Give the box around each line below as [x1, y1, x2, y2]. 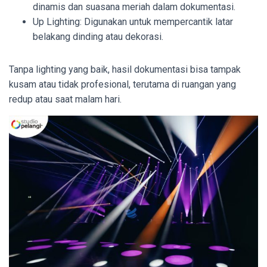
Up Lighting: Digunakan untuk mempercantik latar [33, 16, 233, 27]
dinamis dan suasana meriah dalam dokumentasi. [33, 1, 235, 13]
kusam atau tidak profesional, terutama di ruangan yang [9, 79, 236, 90]
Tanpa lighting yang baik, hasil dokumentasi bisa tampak [9, 64, 241, 75]
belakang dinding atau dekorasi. [33, 31, 163, 42]
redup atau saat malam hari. [9, 94, 122, 105]
